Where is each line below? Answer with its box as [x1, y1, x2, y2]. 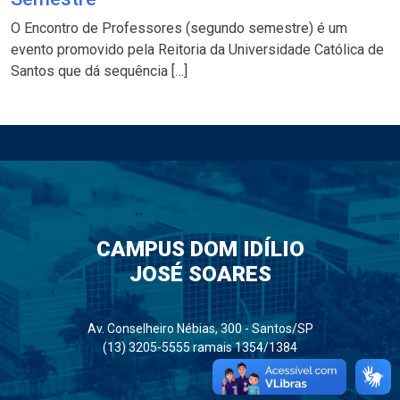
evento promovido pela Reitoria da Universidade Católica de [11, 40, 384, 58]
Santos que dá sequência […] [11, 62, 187, 79]
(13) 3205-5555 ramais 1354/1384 [103, 340, 297, 355]
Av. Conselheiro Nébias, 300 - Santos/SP [87, 321, 313, 337]
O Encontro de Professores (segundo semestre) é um [11, 19, 347, 37]
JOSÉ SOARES [129, 262, 271, 287]
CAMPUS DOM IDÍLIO [96, 237, 304, 262]
